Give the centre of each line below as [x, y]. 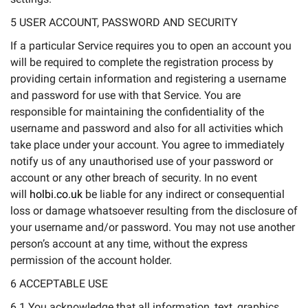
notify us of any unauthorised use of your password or [142, 161]
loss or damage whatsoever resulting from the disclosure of [154, 211]
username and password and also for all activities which [147, 128]
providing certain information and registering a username [148, 79]
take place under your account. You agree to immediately [147, 145]
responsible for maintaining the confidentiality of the [137, 112]
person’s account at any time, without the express [129, 244]
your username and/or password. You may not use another [153, 227]
